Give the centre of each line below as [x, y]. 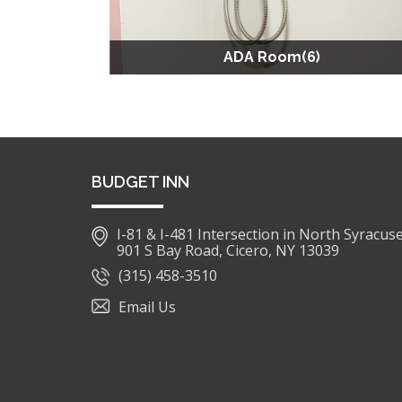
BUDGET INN [140, 181]
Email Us [147, 306]
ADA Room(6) [271, 57]
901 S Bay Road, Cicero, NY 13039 [228, 250]
